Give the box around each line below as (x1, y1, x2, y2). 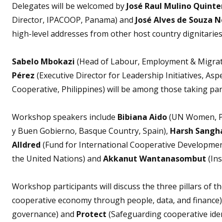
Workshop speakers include (12, 111, 117, 122)
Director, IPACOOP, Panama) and (12, 14, 135, 25)
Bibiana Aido (117, 111, 167, 122)
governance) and (12, 208, 76, 220)
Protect (76, 208, 107, 220)
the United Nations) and (12, 153, 103, 164)
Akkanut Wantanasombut (103, 153, 208, 164)
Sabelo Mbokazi (12, 55, 75, 67)
